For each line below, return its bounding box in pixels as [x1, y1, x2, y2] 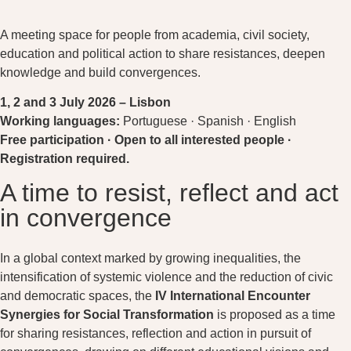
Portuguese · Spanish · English [123, 114, 296, 128]
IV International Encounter [155, 288, 310, 302]
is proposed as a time [214, 307, 335, 321]
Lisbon [129, 96, 171, 110]
